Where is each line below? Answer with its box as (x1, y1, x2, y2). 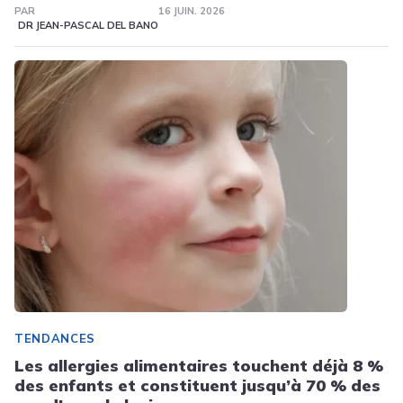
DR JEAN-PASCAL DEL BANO (17, 19, 158, 31)
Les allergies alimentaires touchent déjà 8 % (14, 355, 383, 376)
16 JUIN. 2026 (157, 4, 225, 17)
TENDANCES (14, 331, 95, 345)
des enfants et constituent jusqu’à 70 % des (14, 375, 381, 396)
